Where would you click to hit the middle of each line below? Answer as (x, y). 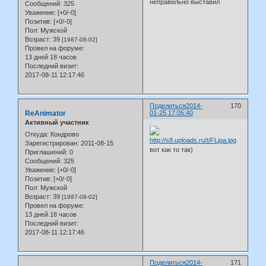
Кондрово (64, 134)
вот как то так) (172, 149)
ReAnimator (45, 114)
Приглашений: (46, 152)
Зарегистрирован (51, 143)
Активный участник (57, 123)
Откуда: (37, 134)
